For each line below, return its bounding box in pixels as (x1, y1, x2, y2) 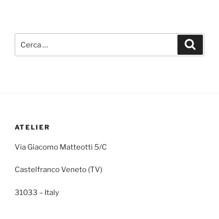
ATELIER (15, 123, 51, 131)
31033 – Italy (15, 188, 59, 197)
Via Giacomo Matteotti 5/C (15, 142, 107, 152)
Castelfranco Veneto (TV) (15, 165, 102, 174)
